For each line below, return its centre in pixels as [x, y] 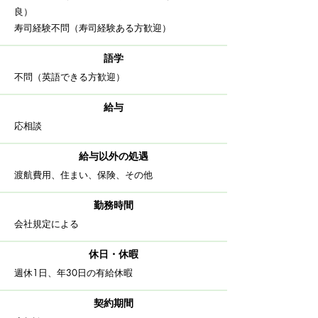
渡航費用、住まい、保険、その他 [83, 175]
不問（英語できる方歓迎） [70, 77]
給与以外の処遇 [114, 156]
